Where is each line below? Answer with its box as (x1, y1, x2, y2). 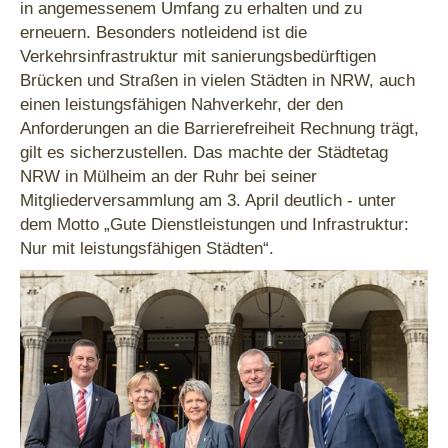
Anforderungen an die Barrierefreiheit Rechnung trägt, (20, 118, 419, 138)
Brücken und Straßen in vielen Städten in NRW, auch (20, 70, 415, 90)
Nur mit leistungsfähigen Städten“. (20, 238, 274, 258)
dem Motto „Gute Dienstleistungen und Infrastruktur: (20, 214, 409, 234)
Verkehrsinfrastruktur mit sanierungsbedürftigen (20, 46, 376, 66)
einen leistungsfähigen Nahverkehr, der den (20, 94, 343, 114)
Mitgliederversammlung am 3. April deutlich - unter (20, 190, 396, 210)
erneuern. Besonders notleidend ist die (20, 22, 307, 42)
